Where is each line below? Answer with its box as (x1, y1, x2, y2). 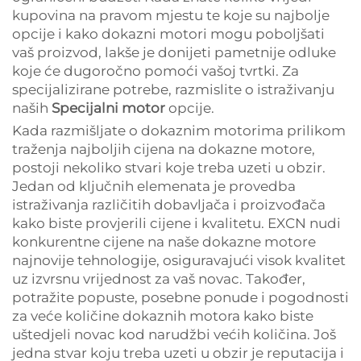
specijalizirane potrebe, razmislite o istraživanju (12, 81, 334, 98)
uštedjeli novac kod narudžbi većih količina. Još (12, 326, 336, 342)
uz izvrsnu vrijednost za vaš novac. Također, (12, 271, 305, 287)
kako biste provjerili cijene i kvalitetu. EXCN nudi (12, 215, 341, 231)
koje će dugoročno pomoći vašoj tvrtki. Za (12, 63, 299, 79)
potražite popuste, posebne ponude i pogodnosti (12, 289, 349, 305)
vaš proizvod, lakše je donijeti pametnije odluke (12, 44, 336, 60)
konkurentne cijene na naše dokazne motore (12, 234, 316, 250)
